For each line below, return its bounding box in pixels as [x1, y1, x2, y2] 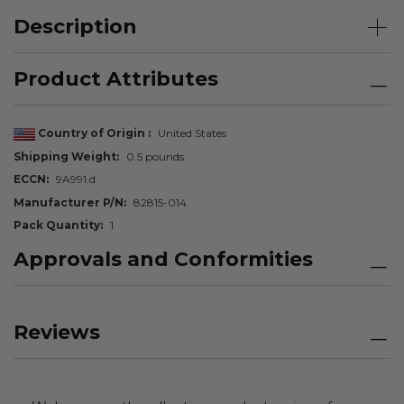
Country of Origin [35, 126, 148, 141]
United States [157, 126, 226, 141]
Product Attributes [14, 66, 218, 91]
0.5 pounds [125, 149, 184, 163]
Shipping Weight [14, 149, 116, 163]
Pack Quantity [14, 218, 100, 233]
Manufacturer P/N [14, 195, 124, 209]
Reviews [14, 319, 100, 344]
